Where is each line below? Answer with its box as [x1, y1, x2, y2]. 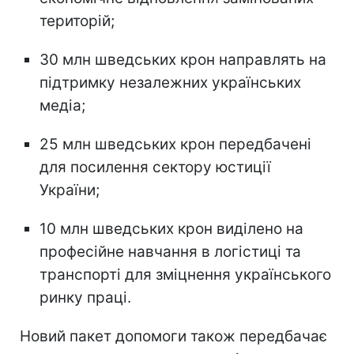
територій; [40, 11, 115, 30]
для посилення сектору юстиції [40, 157, 271, 176]
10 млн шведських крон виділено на [40, 219, 303, 238]
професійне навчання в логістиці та [40, 242, 301, 261]
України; [40, 180, 100, 199]
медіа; [40, 96, 85, 115]
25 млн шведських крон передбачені [40, 134, 311, 153]
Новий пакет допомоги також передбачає [20, 326, 327, 345]
